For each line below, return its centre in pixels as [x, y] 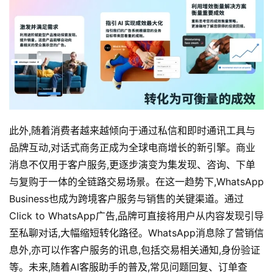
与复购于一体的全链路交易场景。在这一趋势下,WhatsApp [136, 181]
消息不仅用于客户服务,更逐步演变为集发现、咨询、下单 [132, 164]
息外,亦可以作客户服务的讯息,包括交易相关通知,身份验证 [135, 250]
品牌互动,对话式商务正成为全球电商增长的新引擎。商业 [132, 147]
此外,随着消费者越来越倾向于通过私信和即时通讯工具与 [132, 130]
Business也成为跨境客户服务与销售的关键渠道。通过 [126, 198]
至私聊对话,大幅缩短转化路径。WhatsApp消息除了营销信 [136, 232]
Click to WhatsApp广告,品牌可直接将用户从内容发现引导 [136, 215]
